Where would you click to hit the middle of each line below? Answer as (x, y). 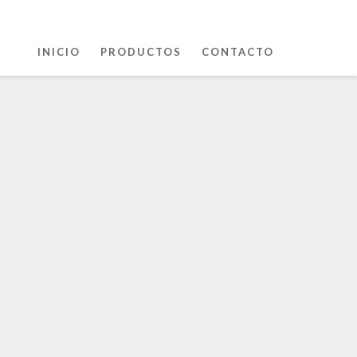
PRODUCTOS (141, 52)
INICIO (59, 52)
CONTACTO (238, 52)
